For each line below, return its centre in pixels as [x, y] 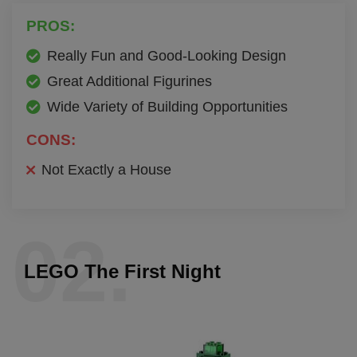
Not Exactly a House [106, 169]
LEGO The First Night [122, 271]
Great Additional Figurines [129, 81]
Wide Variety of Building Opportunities [167, 106]
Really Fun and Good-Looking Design [167, 55]
